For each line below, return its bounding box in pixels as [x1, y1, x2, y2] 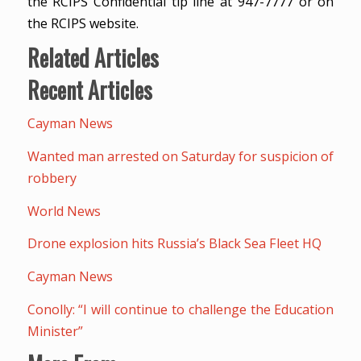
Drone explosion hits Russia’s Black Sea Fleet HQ [27, 234, 322, 253]
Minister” [27, 322, 83, 340]
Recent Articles [27, 73, 152, 106]
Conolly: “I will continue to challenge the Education [27, 300, 334, 318]
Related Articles [27, 40, 159, 74]
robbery [27, 168, 77, 187]
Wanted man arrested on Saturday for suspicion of [27, 147, 334, 165]
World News [27, 201, 101, 220]
